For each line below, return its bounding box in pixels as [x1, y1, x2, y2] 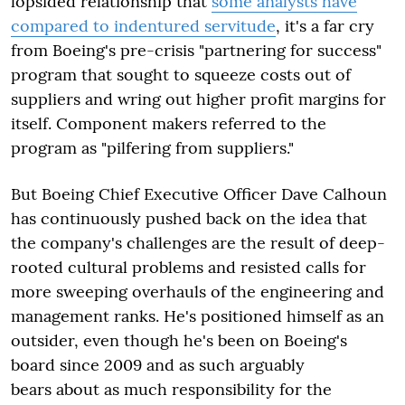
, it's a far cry [276, 14, 374, 36]
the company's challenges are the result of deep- [11, 231, 385, 253]
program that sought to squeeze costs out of [11, 63, 351, 85]
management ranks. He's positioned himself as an [11, 305, 384, 326]
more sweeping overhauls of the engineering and [11, 280, 384, 302]
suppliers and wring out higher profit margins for [11, 88, 386, 109]
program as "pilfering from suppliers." [11, 137, 294, 158]
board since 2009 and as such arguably [11, 353, 305, 375]
